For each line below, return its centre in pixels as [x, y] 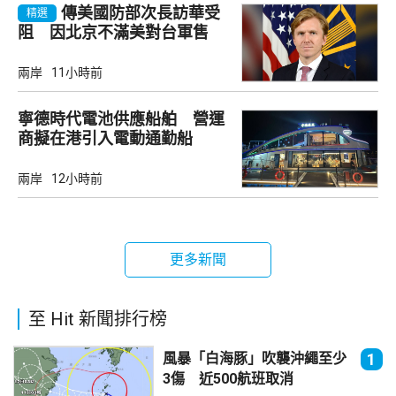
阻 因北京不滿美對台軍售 [113, 32]
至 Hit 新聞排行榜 [98, 320]
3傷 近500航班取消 [228, 379]
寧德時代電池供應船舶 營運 [121, 118]
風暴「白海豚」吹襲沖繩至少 [254, 359]
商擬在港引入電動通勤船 [105, 138]
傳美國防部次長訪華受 [141, 12]
